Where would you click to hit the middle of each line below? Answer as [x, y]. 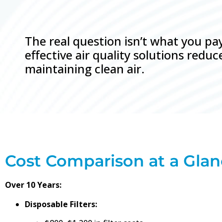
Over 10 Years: [33, 185]
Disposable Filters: [61, 204]
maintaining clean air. [85, 69]
